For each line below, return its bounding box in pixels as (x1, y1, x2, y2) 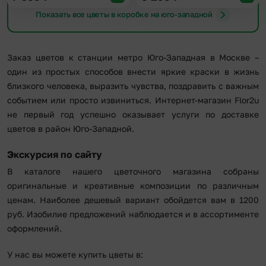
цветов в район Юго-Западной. (7, 123, 134, 134)
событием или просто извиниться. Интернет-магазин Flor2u (7, 94, 259, 105)
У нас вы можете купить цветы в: (7, 249, 143, 259)
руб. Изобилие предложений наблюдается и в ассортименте (7, 208, 259, 219)
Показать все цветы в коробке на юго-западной (36, 9, 213, 20)
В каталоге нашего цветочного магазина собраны (7, 166, 259, 176)
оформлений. (7, 223, 62, 233)
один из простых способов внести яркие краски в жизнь (7, 66, 259, 77)
